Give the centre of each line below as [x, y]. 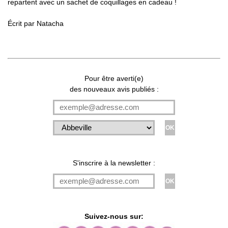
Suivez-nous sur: [114, 216]
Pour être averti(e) [114, 78]
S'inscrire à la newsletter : [114, 163]
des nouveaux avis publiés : [114, 89]
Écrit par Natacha [36, 24]
